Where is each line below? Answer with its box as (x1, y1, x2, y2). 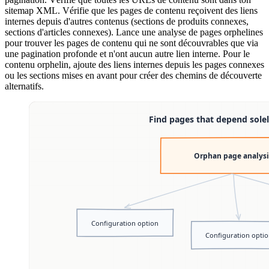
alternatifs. (5, 80, 44, 91)
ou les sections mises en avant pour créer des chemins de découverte (5, 70, 262, 80)
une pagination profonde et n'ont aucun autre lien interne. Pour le (5, 48, 250, 59)
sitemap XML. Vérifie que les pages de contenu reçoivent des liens (5, 5, 258, 16)
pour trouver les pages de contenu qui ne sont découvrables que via (5, 37, 258, 48)
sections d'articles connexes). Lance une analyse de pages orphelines (5, 26, 263, 37)
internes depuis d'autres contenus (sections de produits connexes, (5, 16, 249, 26)
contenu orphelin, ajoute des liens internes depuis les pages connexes (5, 59, 264, 70)
